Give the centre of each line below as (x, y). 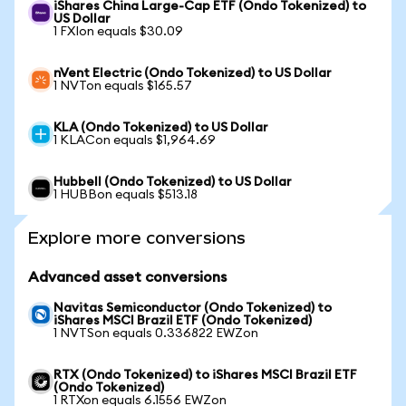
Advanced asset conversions (127, 277)
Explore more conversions (137, 238)
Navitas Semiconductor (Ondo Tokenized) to (193, 308)
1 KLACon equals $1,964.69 (135, 140)
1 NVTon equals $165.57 (123, 86)
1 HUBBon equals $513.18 (126, 195)
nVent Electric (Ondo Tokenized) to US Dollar (193, 73)
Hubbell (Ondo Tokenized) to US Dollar (173, 182)
